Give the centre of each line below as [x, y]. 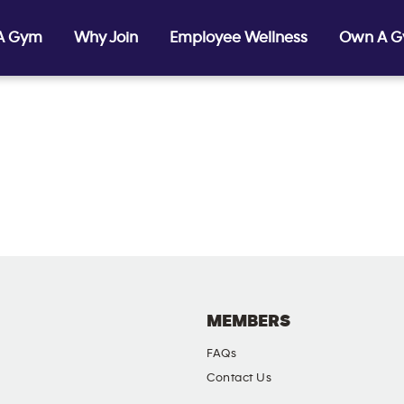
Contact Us [239, 378]
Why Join [106, 38]
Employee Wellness [239, 38]
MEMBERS [248, 321]
